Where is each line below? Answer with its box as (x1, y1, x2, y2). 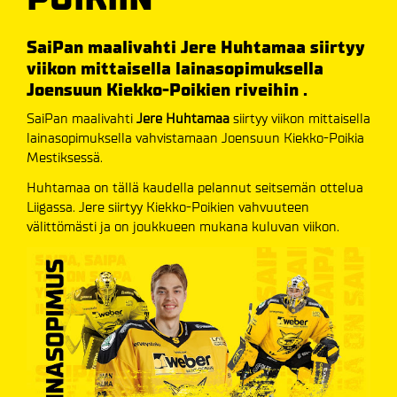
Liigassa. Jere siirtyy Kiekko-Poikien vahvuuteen (27, 198, 309, 215)
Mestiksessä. (27, 149, 103, 166)
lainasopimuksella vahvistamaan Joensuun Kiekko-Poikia (27, 129, 364, 146)
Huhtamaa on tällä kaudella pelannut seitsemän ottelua (27, 179, 363, 196)
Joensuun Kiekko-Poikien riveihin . (27, 80, 307, 100)
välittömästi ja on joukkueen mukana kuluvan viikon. (27, 218, 339, 235)
